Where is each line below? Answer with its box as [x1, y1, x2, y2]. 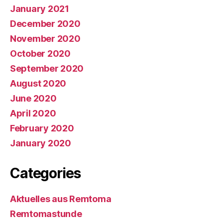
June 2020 [10, 93, 57, 104]
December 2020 [10, 18, 81, 29]
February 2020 [10, 122, 74, 133]
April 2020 [10, 108, 56, 118]
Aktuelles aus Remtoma [10, 193, 111, 204]
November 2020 [10, 33, 81, 44]
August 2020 [10, 78, 67, 89]
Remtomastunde [10, 208, 82, 219]
